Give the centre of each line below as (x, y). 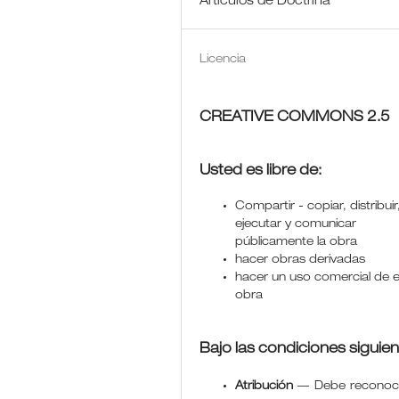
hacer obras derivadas (301, 260)
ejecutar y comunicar (296, 224)
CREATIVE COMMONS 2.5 (295, 118)
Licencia (223, 60)
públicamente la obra (297, 242)
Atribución (265, 387)
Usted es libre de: (261, 171)
